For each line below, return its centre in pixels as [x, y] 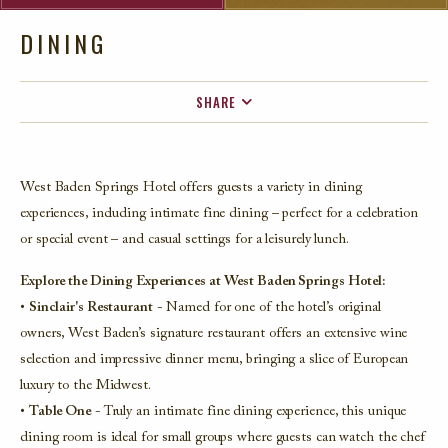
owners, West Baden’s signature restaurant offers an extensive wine [214, 334]
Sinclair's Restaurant [90, 308]
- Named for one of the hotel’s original [266, 308]
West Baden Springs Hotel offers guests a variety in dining [191, 188]
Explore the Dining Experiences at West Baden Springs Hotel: [203, 282]
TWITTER [232, 175]
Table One [59, 412]
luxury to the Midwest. [85, 386]
